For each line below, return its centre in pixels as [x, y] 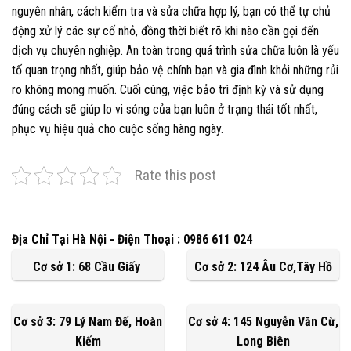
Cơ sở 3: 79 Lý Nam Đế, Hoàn [88, 322]
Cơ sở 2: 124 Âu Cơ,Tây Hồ [263, 267]
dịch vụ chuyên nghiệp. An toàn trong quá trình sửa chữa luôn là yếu [175, 51]
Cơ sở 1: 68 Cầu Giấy [88, 267]
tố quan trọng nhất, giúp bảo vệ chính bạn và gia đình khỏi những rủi [175, 71]
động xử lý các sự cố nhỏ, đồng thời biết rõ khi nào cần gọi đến [165, 31]
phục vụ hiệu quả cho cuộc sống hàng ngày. [118, 129]
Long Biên [263, 342]
